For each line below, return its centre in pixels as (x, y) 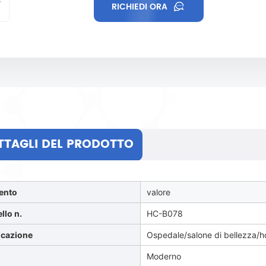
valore (159, 192)
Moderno (164, 256)
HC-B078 (165, 213)
